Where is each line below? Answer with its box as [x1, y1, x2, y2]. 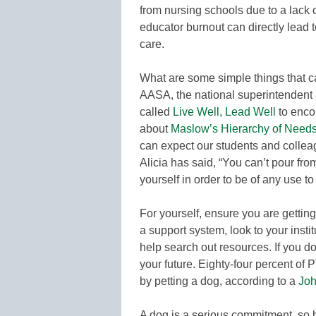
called [140, 105, 173, 118]
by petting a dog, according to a [140, 274, 298, 287]
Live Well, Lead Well [173, 105, 276, 118]
